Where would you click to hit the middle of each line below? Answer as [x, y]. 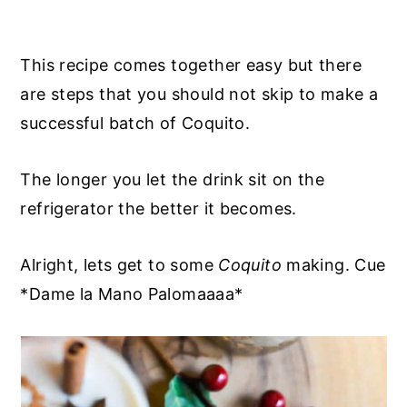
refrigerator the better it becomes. [159, 208]
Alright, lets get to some [119, 264]
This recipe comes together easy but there [191, 65]
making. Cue [333, 264]
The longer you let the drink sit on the [173, 179]
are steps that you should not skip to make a [199, 94]
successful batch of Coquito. [135, 123]
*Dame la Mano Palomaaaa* [132, 293]
